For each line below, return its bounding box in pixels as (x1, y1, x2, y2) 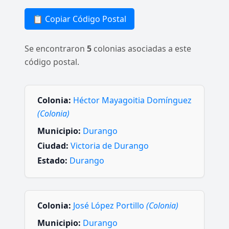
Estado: (37, 155, 67, 167)
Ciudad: (37, 140, 68, 152)
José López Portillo (73, 199, 146, 211)
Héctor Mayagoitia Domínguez (73, 95, 192, 106)
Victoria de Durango (71, 140, 149, 152)
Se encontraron (25, 43, 87, 54)
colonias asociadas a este (91, 43, 191, 54)
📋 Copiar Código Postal (33, 13, 126, 25)
